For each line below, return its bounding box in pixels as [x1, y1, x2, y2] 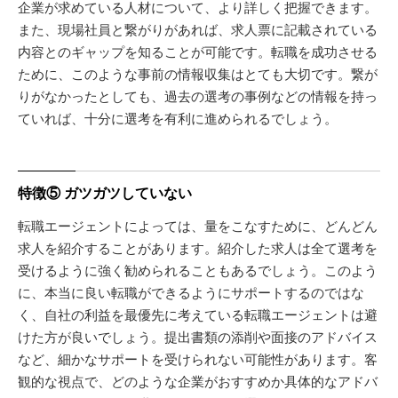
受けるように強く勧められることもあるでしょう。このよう [18, 259, 378, 279]
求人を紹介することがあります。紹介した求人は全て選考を [18, 237, 378, 257]
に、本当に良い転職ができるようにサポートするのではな [18, 282, 364, 301]
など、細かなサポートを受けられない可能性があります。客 [18, 348, 378, 368]
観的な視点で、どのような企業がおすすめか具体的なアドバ [18, 370, 378, 390]
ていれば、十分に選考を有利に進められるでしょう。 [18, 107, 338, 127]
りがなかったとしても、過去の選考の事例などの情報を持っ [18, 85, 378, 105]
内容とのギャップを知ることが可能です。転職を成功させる [18, 41, 378, 60]
